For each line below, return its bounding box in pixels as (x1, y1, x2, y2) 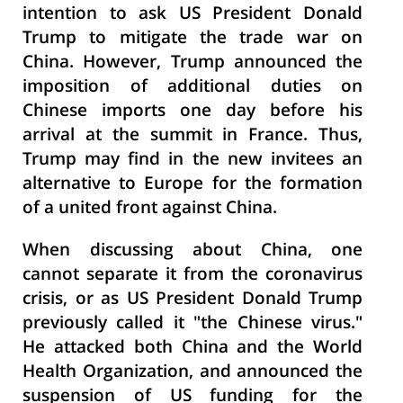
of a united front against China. (22, 195, 277, 223)
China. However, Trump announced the (22, 49, 363, 77)
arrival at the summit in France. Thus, (22, 122, 363, 150)
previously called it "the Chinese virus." (22, 310, 363, 338)
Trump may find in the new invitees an (22, 147, 363, 175)
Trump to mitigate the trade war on (22, 25, 363, 53)
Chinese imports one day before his (22, 98, 363, 126)
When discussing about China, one (22, 237, 363, 265)
